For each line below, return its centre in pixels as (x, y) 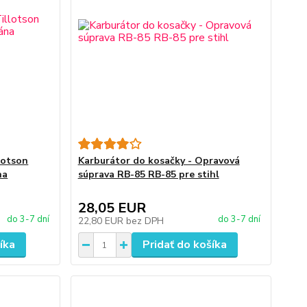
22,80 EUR (102, 221)
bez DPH (145, 221)
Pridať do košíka (184, 245)
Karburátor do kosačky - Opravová (159, 161)
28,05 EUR (112, 208)
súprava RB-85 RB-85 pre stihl (148, 174)
